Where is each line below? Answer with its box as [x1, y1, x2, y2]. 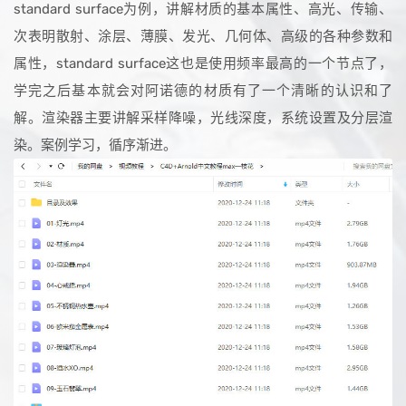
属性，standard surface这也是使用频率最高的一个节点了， [14, 55, 392, 72]
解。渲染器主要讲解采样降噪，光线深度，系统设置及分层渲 [14, 110, 392, 126]
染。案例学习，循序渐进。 [14, 137, 177, 153]
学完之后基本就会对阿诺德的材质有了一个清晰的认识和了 [14, 82, 392, 99]
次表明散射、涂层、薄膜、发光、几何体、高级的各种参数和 [14, 28, 392, 44]
